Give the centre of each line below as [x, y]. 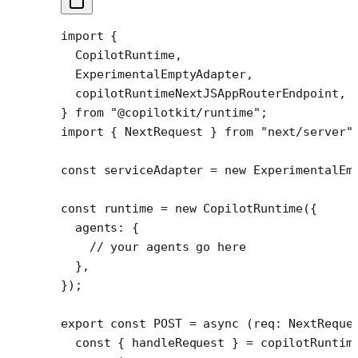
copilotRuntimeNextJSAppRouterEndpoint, [203, 93]
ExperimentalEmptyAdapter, [157, 74]
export [82, 323]
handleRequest [179, 342]
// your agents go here [153, 247]
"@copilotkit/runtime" [182, 112]
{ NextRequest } [164, 131]
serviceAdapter [150, 170]
